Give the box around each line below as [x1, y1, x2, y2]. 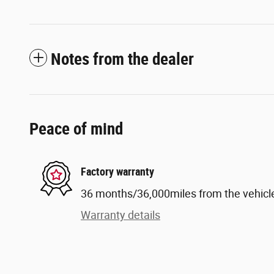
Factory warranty [81, 165, 154, 179]
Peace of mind [29, 119, 123, 139]
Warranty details [81, 208, 160, 221]
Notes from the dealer [51, 49, 194, 69]
